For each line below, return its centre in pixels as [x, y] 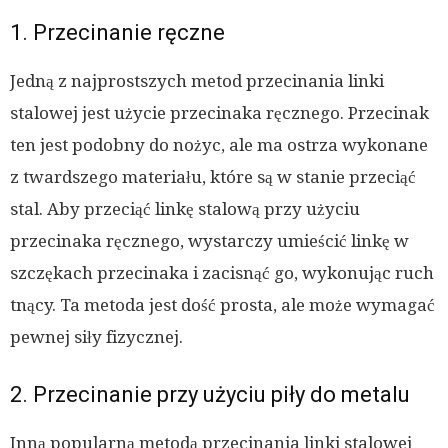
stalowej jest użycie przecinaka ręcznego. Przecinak [219, 113]
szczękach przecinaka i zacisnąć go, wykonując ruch [222, 273]
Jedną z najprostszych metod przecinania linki [197, 81]
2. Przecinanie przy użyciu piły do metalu [210, 395]
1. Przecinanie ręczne [117, 33]
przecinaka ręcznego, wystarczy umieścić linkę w [209, 241]
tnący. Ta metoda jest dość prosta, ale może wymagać [222, 305]
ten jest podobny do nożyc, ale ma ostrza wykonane [219, 145]
